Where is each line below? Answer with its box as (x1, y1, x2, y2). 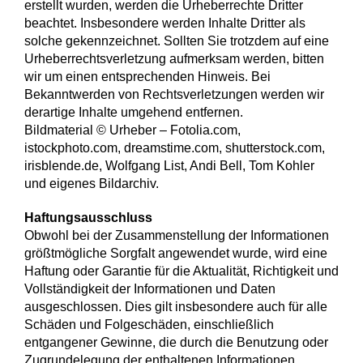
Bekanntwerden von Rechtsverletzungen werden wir (24, 88, 324, 102)
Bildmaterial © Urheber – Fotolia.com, (24, 123, 241, 138)
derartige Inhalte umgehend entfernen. (24, 105, 243, 120)
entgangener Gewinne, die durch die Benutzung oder (24, 335, 328, 350)
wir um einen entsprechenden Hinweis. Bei (24, 70, 271, 84)
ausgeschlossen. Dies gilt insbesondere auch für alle (24, 300, 327, 314)
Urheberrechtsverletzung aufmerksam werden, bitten (24, 52, 324, 66)
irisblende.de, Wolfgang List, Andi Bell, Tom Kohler (24, 159, 314, 173)
